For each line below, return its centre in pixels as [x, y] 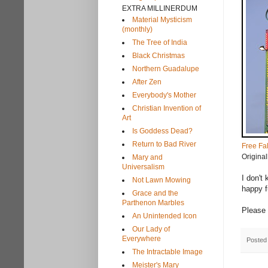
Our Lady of [151, 229]
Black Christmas [159, 55]
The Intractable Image [167, 252]
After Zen [147, 82]
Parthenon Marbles [153, 202]
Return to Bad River [164, 144]
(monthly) [137, 29]
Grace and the [155, 193]
